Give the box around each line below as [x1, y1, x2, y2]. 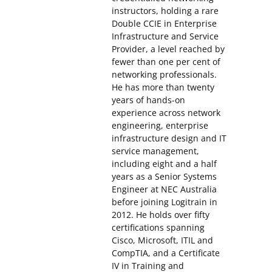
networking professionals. [112, 69, 217, 81]
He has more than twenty [112, 81, 214, 93]
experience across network [112, 107, 220, 119]
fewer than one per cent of [112, 56, 220, 68]
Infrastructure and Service [112, 30, 219, 42]
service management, [112, 145, 199, 157]
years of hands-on [112, 94, 185, 106]
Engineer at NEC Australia [112, 183, 217, 195]
